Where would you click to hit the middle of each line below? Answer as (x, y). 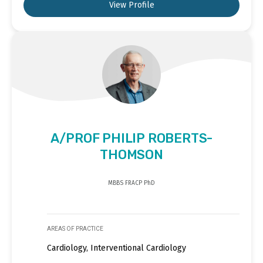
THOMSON (131, 154)
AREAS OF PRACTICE (75, 228)
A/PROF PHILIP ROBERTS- (131, 138)
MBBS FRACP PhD (131, 183)
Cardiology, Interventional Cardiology (117, 248)
